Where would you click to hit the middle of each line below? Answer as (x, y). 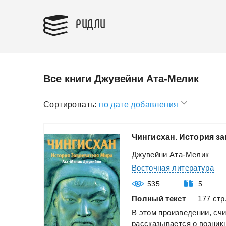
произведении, (185, 212)
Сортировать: (70, 104)
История (196, 137)
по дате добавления (140, 104)
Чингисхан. (154, 137)
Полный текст (159, 198)
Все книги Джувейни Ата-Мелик (121, 79)
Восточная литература (173, 167)
